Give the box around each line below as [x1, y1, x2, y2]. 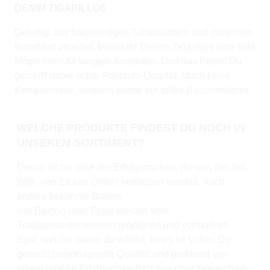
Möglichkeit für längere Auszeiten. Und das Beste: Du [14, 55, 242, 66]
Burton [34, 205, 66, 216]
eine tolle [214, 41, 256, 52]
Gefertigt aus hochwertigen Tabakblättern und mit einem [14, 27, 252, 37]
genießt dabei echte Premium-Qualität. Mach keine [14, 70, 231, 81]
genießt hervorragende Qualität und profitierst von [17, 248, 228, 259]
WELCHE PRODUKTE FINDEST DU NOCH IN [17, 121, 245, 134]
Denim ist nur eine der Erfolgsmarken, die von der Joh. [17, 162, 248, 172]
